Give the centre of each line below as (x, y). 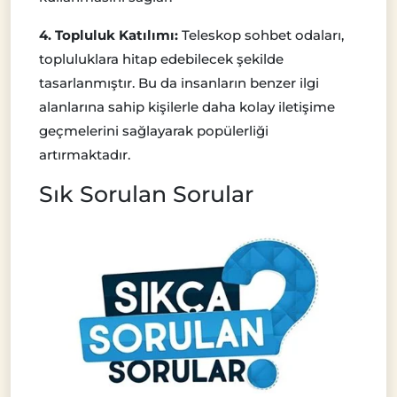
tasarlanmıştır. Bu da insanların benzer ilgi (179, 82)
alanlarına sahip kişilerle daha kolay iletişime (187, 106)
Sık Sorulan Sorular (146, 194)
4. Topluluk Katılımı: (109, 35)
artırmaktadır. (85, 154)
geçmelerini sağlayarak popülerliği (154, 130)
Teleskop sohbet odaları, (261, 35)
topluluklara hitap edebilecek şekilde (161, 58)
